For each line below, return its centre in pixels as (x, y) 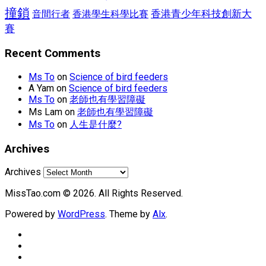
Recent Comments (53, 54)
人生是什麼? (96, 124)
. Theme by (129, 214)
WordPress (81, 214)
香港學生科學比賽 (110, 14)
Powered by (31, 214)
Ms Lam (45, 112)
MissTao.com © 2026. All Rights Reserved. (94, 194)
